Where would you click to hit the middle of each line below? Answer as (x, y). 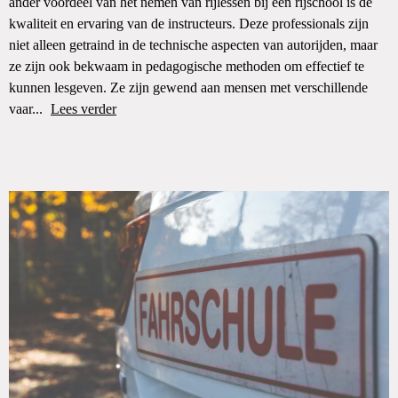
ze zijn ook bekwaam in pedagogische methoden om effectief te (187, 66)
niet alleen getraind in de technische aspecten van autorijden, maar (193, 45)
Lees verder (84, 109)
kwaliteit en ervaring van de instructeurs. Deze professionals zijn (189, 24)
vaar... (28, 109)
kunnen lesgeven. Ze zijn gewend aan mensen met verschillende (188, 88)
